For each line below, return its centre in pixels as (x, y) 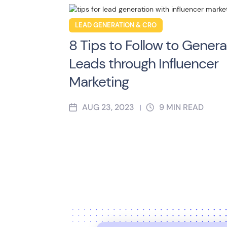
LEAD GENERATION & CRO (116, 25)
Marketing (99, 82)
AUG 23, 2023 (108, 107)
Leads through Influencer (144, 64)
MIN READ (185, 107)
